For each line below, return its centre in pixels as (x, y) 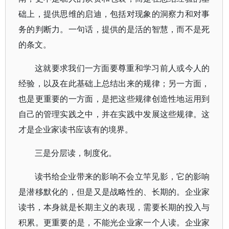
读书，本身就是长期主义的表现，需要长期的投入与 (114, 207)
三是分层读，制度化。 (76, 153)
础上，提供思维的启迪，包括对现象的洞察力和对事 (114, 14)
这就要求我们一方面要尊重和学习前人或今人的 (122, 68)
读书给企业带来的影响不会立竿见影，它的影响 (122, 176)
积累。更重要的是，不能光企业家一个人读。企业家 (114, 222)
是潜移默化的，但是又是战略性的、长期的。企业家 (114, 192)
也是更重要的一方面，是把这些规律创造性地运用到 (114, 99)
